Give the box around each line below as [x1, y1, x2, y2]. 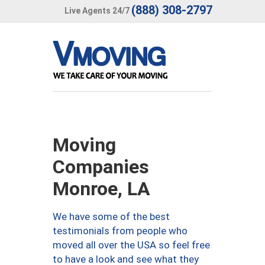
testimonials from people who [53, 225, 188, 237]
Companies [53, 156, 149, 178]
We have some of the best [53, 211, 170, 222]
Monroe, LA [53, 177, 150, 200]
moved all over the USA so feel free [53, 239, 210, 251]
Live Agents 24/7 [64, 5, 130, 15]
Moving [53, 134, 116, 156]
